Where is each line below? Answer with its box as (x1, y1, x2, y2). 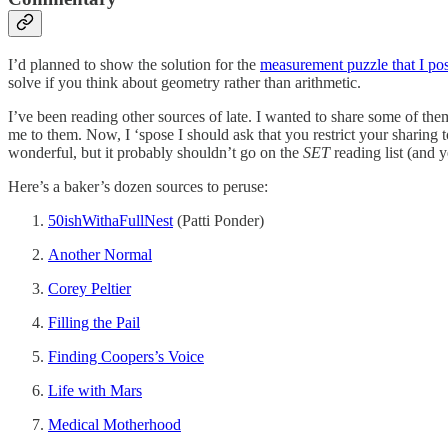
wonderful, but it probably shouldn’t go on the (8, 144, 303, 162)
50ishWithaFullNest (48, 212, 173, 230)
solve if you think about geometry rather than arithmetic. (8, 74, 361, 92)
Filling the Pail (48, 314, 140, 332)
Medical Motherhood (48, 416, 181, 434)
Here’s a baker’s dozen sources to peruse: (8, 178, 268, 196)
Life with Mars (48, 382, 142, 400)
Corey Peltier (48, 280, 131, 298)
